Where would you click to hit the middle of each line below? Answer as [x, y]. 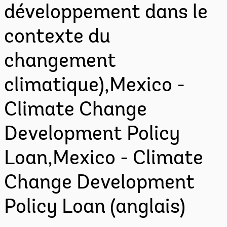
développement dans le [106, 13]
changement [60, 62]
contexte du [57, 37]
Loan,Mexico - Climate [104, 159]
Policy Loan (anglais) [95, 208]
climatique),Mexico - [94, 86]
